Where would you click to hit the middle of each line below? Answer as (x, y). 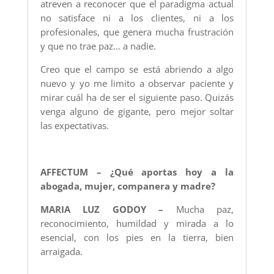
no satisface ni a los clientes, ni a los (137, 18)
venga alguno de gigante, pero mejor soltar (137, 112)
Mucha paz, (199, 209)
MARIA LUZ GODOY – (102, 209)
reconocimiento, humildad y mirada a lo (137, 224)
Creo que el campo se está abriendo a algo (137, 69)
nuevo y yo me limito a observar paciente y (137, 83)
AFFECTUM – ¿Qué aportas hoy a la (137, 172)
